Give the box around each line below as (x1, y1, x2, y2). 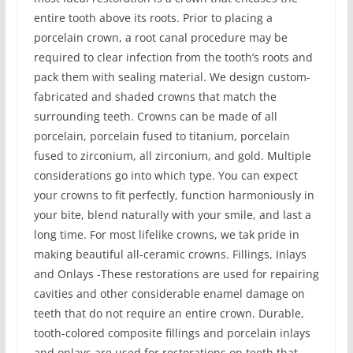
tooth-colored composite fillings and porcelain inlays (33, 325, 310, 340)
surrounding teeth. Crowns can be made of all (33, 108, 277, 124)
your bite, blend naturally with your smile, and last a (33, 206, 311, 222)
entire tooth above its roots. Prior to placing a (33, 9, 273, 25)
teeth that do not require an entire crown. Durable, (33, 305, 304, 321)
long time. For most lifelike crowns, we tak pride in (33, 226, 299, 242)
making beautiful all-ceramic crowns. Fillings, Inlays (33, 246, 307, 262)
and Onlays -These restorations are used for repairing (33, 266, 319, 281)
